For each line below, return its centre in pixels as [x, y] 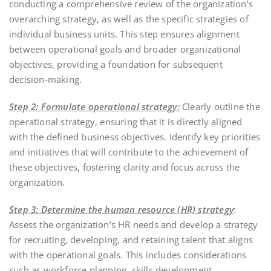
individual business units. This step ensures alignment [124, 34]
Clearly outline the [220, 106]
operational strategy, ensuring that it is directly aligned [126, 121]
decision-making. [46, 79]
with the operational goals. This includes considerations [128, 254]
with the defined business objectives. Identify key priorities [135, 136]
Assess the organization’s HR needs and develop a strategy [134, 224]
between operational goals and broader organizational [125, 49]
